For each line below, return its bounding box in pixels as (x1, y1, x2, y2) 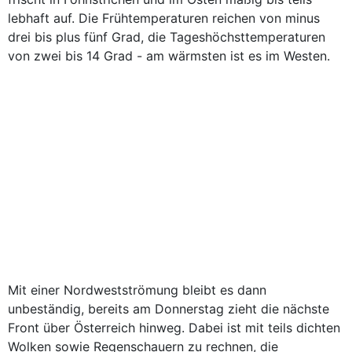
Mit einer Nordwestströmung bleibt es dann (8, 282, 266, 298)
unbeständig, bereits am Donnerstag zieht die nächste (8, 301, 329, 317)
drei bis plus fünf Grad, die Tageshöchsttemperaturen (8, 29, 325, 45)
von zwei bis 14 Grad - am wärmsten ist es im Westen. (8, 48, 330, 64)
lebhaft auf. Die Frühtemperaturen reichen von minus (8, 10, 320, 26)
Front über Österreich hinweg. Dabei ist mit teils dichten (8, 320, 340, 335)
